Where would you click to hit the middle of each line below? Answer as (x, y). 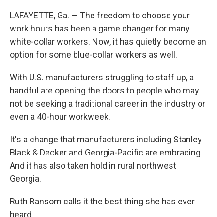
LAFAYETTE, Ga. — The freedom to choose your (100, 15)
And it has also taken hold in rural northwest (93, 165)
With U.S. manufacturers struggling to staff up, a (102, 77)
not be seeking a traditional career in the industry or (108, 103)
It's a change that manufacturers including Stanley (106, 139)
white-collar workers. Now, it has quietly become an (108, 41)
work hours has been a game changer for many (100, 28)
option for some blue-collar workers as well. (93, 54)
